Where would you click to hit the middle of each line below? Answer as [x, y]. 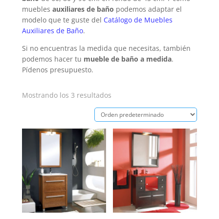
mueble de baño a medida [127, 59]
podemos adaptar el [149, 9]
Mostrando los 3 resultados [66, 95]
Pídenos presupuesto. [57, 70]
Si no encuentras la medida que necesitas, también [106, 48]
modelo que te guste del [63, 20]
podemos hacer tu [53, 59]
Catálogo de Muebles [138, 20]
